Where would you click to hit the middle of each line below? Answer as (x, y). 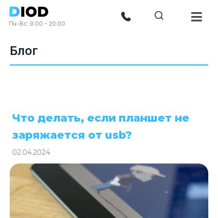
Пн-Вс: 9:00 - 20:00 (37, 24)
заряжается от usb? (72, 135)
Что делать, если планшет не (101, 118)
